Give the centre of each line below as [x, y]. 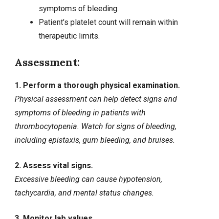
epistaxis [64, 140]
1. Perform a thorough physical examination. [97, 85]
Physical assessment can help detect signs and [96, 99]
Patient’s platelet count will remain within [108, 22]
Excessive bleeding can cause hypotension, [88, 179]
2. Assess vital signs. [54, 165]
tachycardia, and [44, 193]
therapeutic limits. [69, 36]
